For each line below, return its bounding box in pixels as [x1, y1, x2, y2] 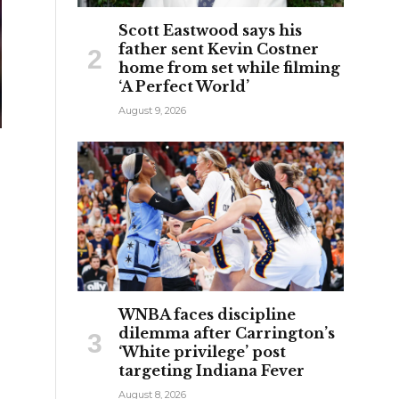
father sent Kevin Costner [118, 39, 319, 58]
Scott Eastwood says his [118, 20, 302, 39]
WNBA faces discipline [118, 305, 296, 323]
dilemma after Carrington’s [118, 323, 335, 342]
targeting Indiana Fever [118, 361, 305, 379]
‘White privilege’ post [118, 342, 286, 361]
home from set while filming [118, 58, 340, 77]
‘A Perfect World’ [118, 77, 249, 95]
